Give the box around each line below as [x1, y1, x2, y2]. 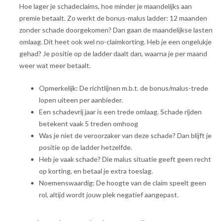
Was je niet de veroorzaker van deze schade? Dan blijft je [39, 131, 212, 140]
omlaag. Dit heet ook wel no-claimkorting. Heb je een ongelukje [19, 37, 212, 46]
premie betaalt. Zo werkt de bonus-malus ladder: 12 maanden [19, 14, 208, 23]
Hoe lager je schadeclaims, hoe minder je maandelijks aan [19, 2, 192, 11]
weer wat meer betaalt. [19, 61, 91, 70]
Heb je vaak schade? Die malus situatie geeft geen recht [39, 155, 212, 163]
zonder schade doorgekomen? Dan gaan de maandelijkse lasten [19, 26, 213, 35]
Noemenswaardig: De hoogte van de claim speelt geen [39, 179, 207, 187]
